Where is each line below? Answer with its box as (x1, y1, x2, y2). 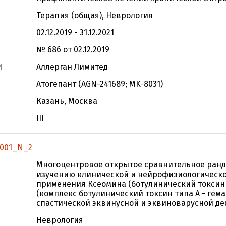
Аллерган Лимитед (36, 62, 108, 72)
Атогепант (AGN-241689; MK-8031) (36, 79, 163, 89)
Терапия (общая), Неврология (36, 11, 153, 20)
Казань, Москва (36, 96, 97, 106)
